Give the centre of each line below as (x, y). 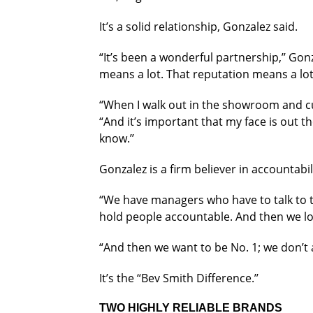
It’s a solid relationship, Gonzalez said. (198, 26)
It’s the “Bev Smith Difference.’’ (179, 278)
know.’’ (117, 138)
